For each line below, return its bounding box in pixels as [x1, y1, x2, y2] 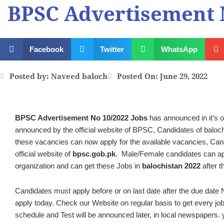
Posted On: [117, 72, 158, 81]
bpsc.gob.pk [72, 149, 115, 158]
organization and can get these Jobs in [15, 161, 142, 170]
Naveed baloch [51, 72, 107, 81]
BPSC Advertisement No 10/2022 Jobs [15, 113, 147, 122]
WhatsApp [160, 44, 197, 53]
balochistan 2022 [142, 161, 200, 170]
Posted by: [9, 72, 51, 81]
